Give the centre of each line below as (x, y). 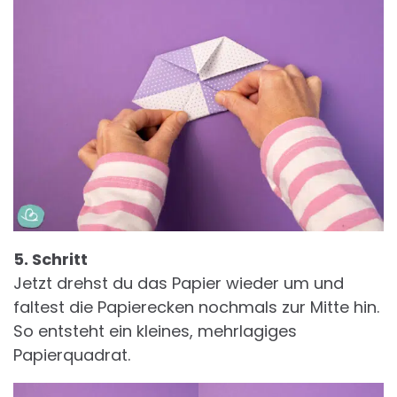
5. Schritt (51, 260)
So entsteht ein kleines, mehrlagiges (155, 331)
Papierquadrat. (72, 355)
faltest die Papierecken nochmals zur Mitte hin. (196, 307)
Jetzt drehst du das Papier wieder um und (179, 284)
